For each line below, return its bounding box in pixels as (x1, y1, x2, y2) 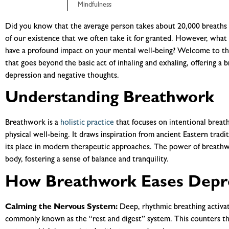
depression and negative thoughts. (5, 72, 119, 81)
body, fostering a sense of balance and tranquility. (5, 156, 169, 165)
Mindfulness (78, 2, 111, 9)
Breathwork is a (5, 119, 60, 128)
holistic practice (60, 119, 114, 128)
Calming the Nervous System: (5, 203, 118, 212)
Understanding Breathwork (5, 91, 214, 108)
